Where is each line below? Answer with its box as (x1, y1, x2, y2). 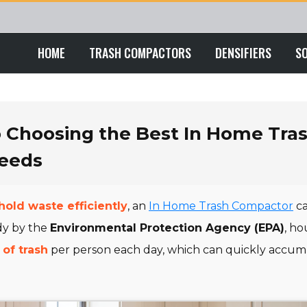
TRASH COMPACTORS (89, 44, 191, 62)
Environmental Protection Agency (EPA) (50, 221, 284, 234)
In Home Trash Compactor (149, 199, 293, 212)
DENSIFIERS (215, 44, 271, 62)
